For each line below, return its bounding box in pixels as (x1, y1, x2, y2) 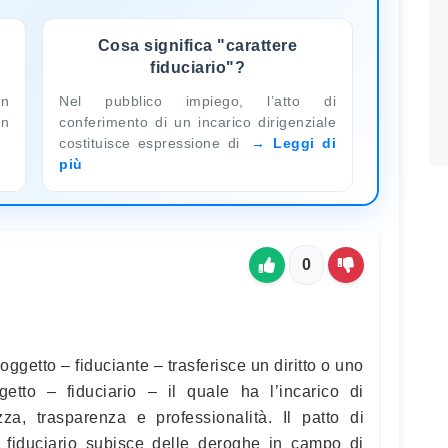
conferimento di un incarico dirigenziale (59, 113, 336, 130)
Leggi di (273, 134, 337, 151)
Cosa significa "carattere (97, 36, 298, 54)
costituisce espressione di (59, 134, 248, 151)
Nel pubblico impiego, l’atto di (59, 92, 336, 109)
